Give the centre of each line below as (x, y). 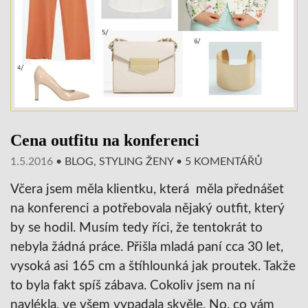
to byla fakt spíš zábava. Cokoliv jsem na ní (133, 285)
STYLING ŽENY (136, 161)
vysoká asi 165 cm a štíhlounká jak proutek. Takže (153, 266)
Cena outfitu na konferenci (105, 140)
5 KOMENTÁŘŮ (224, 161)
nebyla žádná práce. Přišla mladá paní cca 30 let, (147, 247)
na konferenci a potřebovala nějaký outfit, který (147, 208)
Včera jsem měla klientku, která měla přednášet (147, 189)
